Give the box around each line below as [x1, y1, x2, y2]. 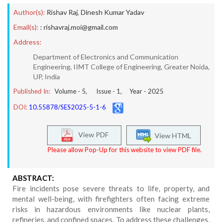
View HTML [152, 131, 191, 140]
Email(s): [13, 23, 39, 31]
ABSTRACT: [12, 173, 54, 182]
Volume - [55, 87, 82, 95]
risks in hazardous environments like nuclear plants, [12, 205, 210, 214]
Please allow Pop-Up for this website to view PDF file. [48, 146, 202, 154]
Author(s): [13, 8, 45, 16]
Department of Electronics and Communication [33, 53, 178, 61]
